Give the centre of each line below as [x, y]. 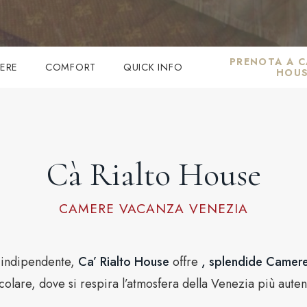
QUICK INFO [153, 67]
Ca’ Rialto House [124, 262]
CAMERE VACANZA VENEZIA [153, 209]
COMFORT [71, 67]
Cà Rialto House [153, 174]
